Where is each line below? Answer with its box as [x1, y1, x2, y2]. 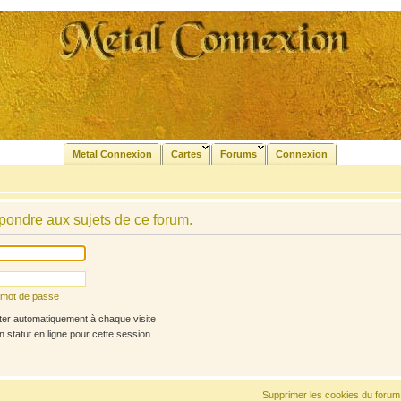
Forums [220, 149, 257, 159]
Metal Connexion [73, 149, 152, 159]
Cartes [171, 149, 201, 159]
